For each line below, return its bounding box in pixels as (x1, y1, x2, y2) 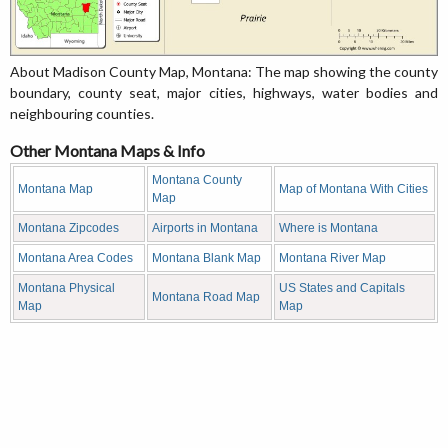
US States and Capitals (279, 281, 405, 295)
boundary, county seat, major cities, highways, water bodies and (10, 84, 438, 101)
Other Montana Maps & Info (10, 141, 205, 160)
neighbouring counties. (10, 105, 154, 122)
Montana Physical (18, 281, 115, 295)
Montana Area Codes (18, 251, 133, 265)
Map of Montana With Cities (279, 182, 428, 196)
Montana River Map (279, 251, 386, 265)
